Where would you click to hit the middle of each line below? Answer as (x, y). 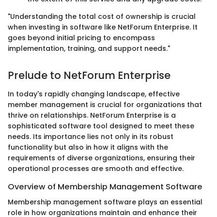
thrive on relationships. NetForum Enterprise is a (92, 115)
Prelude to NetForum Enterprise (89, 76)
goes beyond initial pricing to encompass (81, 38)
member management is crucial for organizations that (105, 104)
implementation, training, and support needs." (89, 49)
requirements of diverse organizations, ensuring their (101, 158)
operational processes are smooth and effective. (96, 168)
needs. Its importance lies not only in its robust (91, 136)
